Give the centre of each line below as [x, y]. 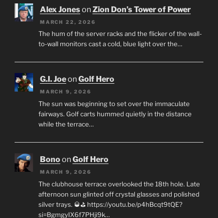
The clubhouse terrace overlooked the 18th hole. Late [119, 184]
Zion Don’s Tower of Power [142, 9]
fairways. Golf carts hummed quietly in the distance [115, 114]
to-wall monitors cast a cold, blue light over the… [110, 44]
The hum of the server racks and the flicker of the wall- [120, 34]
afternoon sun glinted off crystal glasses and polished [119, 194]
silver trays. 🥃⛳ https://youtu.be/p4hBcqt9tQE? [110, 204]
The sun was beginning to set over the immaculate [114, 103]
